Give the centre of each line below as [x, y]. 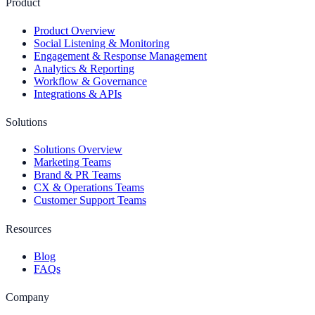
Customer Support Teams [90, 200]
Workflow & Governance [90, 81]
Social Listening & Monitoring [102, 43]
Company [27, 297]
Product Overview [75, 30]
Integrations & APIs [78, 94]
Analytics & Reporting [84, 68]
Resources [28, 229]
